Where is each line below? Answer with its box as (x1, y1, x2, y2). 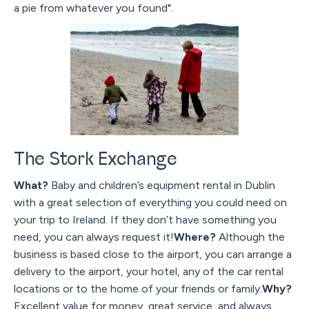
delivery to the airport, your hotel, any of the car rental (14, 265, 283, 279)
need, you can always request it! (14, 230, 174, 244)
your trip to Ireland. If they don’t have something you (14, 213, 277, 227)
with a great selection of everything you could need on (14, 196, 287, 210)
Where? (174, 230, 216, 244)
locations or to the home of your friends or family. (14, 282, 262, 296)
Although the (216, 230, 285, 244)
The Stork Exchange (14, 150, 177, 169)
